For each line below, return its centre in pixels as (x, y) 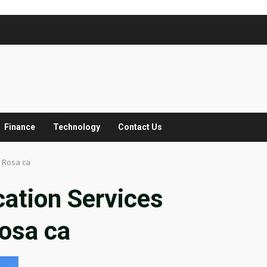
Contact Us (140, 127)
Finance (20, 127)
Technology (77, 127)
